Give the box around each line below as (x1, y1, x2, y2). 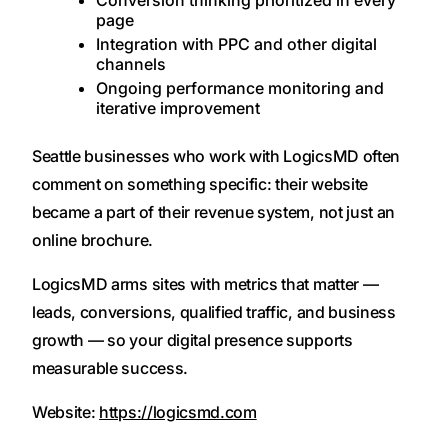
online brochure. (32, 230, 153, 251)
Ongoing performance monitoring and (96, 78, 384, 99)
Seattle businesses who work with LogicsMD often (32, 146, 400, 167)
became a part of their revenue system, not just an (32, 202, 395, 223)
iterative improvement (96, 98, 260, 119)
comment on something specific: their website (32, 174, 368, 195)
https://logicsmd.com (99, 402, 257, 423)
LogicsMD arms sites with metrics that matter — (32, 274, 379, 295)
